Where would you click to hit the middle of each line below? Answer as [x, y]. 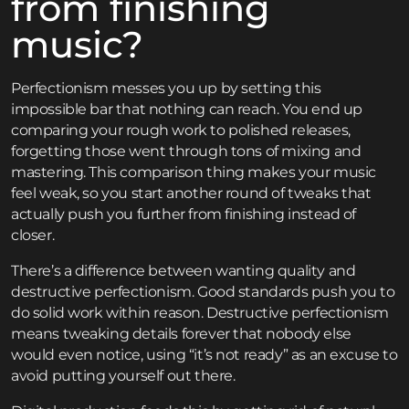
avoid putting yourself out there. [123, 376]
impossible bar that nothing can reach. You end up [187, 110]
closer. [33, 236]
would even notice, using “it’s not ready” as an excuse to [204, 355]
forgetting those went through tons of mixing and [186, 152]
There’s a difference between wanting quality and [184, 271]
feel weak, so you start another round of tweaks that [191, 194]
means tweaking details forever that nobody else [181, 334]
